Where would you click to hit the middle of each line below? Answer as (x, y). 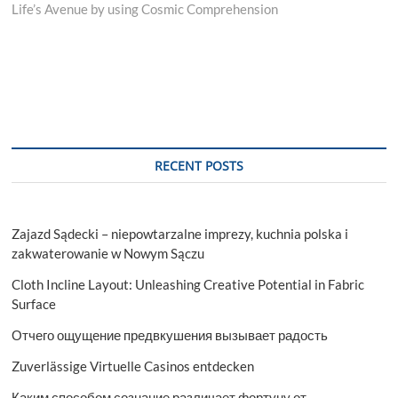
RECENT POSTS (199, 165)
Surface (34, 303)
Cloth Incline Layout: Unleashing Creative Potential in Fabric (188, 284)
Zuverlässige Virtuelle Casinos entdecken (133, 366)
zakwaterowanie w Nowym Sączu (108, 253)
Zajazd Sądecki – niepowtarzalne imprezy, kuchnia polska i (180, 233)
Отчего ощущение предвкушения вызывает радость (170, 334)
